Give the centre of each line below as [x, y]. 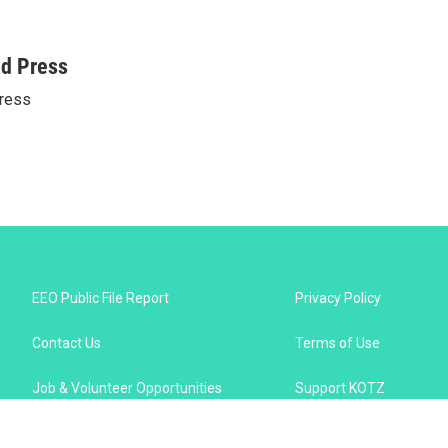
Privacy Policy [338, 297]
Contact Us [66, 342]
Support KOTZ [340, 387]
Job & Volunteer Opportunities [127, 387]
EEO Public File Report [100, 297]
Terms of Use [338, 342]
